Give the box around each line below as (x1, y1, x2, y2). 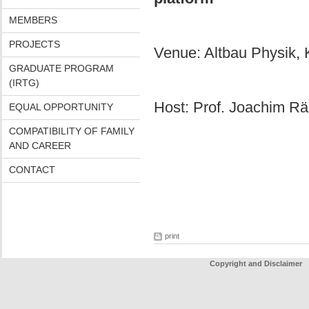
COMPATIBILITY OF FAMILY (8, 126, 134, 137)
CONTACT (8, 164, 55, 175)
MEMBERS (8, 14, 57, 26)
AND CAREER (8, 140, 71, 151)
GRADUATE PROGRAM (8, 63, 114, 74)
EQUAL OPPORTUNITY (8, 101, 113, 112)
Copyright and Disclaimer (209, 259, 302, 268)
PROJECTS (8, 39, 60, 50)
